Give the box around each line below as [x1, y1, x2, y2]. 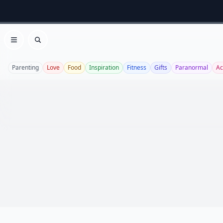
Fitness [127, 63, 146, 72]
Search [37, 39, 63, 51]
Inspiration [89, 63, 119, 72]
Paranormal [175, 63, 208, 72]
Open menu [13, 39, 58, 51]
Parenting [12, 63, 39, 72]
